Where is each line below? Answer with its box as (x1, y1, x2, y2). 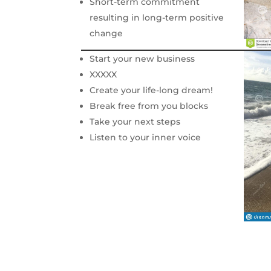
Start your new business (90, 53, 195, 64)
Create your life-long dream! (90, 84, 214, 96)
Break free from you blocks (90, 100, 209, 111)
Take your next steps (90, 116, 181, 127)
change (90, 27, 123, 39)
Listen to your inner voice (90, 131, 201, 143)
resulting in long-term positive (90, 11, 224, 23)
